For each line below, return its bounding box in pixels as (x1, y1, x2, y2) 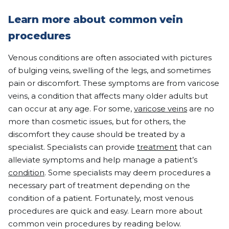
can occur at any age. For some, (8, 104, 134, 113)
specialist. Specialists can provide (8, 142, 137, 152)
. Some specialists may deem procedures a (44, 168, 211, 177)
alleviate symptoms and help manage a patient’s (8, 155, 197, 165)
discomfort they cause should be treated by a (8, 129, 185, 139)
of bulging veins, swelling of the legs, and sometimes (8, 65, 211, 75)
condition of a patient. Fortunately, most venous (8, 193, 193, 203)
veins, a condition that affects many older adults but (8, 91, 208, 101)
